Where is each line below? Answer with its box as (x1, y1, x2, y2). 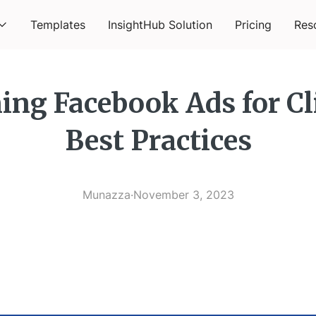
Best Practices (64, 124, 252, 157)
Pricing (235, 18, 272, 32)
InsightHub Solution (108, 18, 212, 32)
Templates (30, 18, 85, 32)
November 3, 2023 (133, 188, 234, 202)
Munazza (82, 188, 130, 202)
